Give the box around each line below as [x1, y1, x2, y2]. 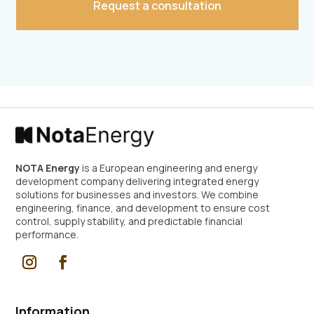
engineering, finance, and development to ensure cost [15, 201, 271, 215]
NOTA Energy [15, 161, 81, 175]
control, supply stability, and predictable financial [15, 214, 243, 228]
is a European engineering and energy [80, 161, 258, 175]
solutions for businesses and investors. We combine [15, 188, 259, 202]
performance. [15, 228, 79, 242]
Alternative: [7, 31, 62, 45]
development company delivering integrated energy [15, 175, 259, 189]
